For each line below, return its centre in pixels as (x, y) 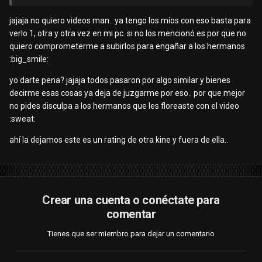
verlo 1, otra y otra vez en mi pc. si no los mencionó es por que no (128, 34)
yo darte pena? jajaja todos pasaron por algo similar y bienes (120, 80)
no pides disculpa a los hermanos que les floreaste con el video (124, 106)
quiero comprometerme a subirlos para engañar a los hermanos (127, 46)
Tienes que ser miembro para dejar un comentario (131, 234)
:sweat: (23, 119)
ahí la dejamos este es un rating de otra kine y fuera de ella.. (119, 140)
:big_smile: (29, 59)
